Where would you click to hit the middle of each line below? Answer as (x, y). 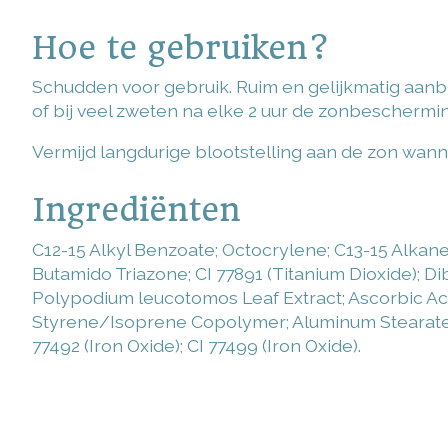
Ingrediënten (136, 210)
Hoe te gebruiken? (181, 47)
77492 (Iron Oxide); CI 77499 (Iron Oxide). (196, 345)
